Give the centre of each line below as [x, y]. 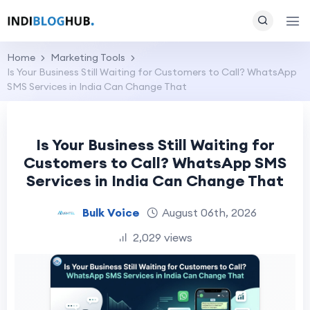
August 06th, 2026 [209, 212]
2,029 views [163, 237]
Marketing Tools [88, 57]
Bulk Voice [111, 212]
